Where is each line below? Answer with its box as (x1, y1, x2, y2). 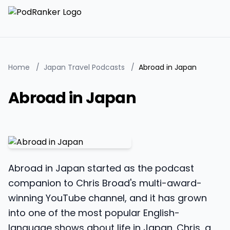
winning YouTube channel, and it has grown (8, 191, 207, 204)
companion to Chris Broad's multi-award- (8, 177, 202, 189)
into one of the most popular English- (8, 206, 180, 219)
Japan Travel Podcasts (44, 62, 125, 72)
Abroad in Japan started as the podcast (8, 162, 194, 175)
